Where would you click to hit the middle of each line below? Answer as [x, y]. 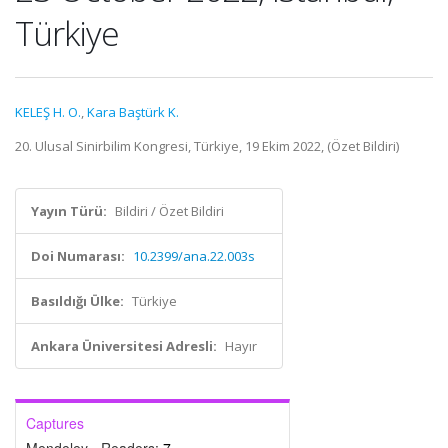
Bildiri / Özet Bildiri [169, 211]
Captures [55, 423]
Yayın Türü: [69, 211]
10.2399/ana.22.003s [194, 256]
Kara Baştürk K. [133, 112]
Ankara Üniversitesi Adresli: [124, 346]
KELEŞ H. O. [48, 112]
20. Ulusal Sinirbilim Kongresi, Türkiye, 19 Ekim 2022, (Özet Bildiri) [207, 146]
